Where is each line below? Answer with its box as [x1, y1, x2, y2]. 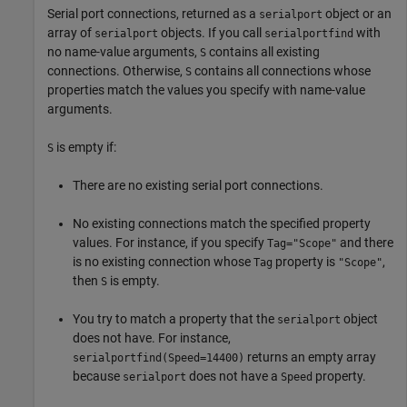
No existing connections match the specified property [73, 216, 371, 232]
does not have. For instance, [73, 331, 231, 346]
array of [47, 25, 94, 41]
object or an [323, 6, 392, 22]
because [73, 369, 123, 384]
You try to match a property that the [73, 312, 277, 327]
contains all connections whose [192, 64, 371, 79]
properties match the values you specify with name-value [47, 83, 365, 98]
